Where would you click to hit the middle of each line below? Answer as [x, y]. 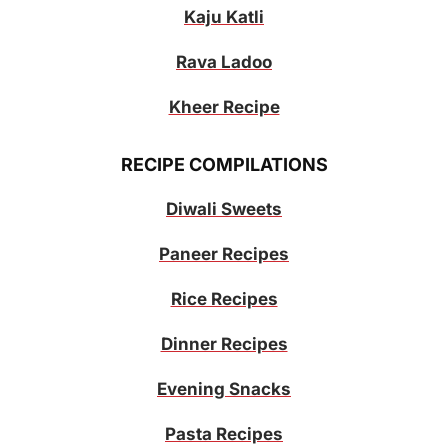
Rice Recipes [224, 298]
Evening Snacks [224, 388]
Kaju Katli [224, 16]
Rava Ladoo [224, 61]
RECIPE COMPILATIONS [224, 164]
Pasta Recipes [224, 433]
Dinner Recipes [224, 343]
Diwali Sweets [224, 208]
